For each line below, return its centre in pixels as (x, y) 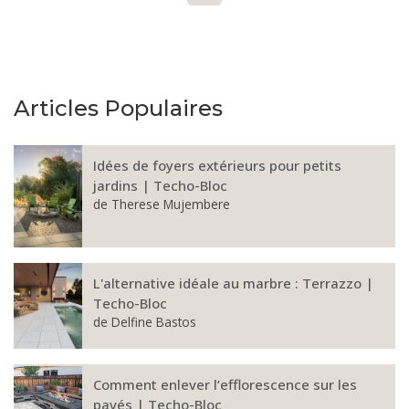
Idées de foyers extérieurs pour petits (217, 165)
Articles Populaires (118, 108)
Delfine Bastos (154, 322)
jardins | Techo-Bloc (160, 185)
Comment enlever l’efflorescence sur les (225, 385)
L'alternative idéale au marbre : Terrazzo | (233, 283)
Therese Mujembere (171, 204)
